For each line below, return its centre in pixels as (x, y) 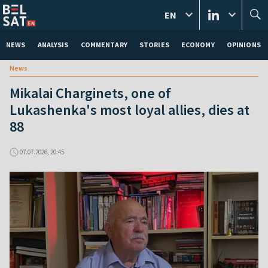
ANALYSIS (53, 45)
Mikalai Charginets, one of (90, 93)
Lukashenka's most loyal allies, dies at (130, 110)
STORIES (154, 45)
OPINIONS (243, 45)
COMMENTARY (104, 45)
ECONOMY (198, 45)
